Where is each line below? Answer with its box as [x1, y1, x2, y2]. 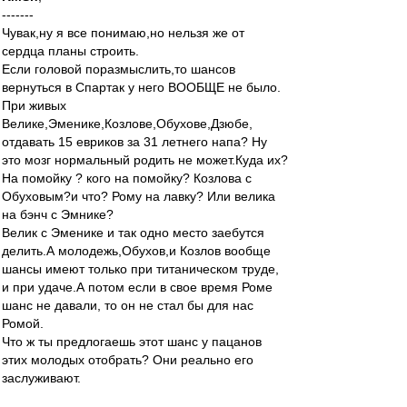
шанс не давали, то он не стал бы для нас [2, 298, 253, 313]
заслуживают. [2, 371, 81, 385]
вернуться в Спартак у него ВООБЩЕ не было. [2, 80, 281, 94]
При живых [2, 98, 66, 113]
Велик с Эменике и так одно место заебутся [2, 225, 264, 240]
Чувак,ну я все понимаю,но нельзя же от [2, 25, 244, 40]
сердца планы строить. [2, 44, 139, 58]
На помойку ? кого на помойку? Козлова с [2, 171, 252, 185]
